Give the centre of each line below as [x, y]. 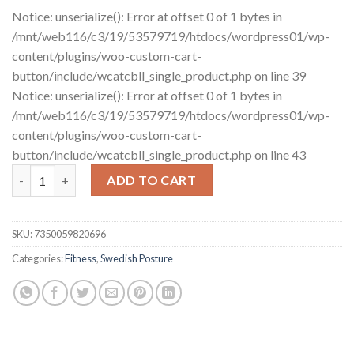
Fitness [81, 258]
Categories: [38, 258]
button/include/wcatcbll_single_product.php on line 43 [159, 155]
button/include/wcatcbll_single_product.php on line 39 [159, 76]
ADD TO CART [152, 180]
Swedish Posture [137, 258]
